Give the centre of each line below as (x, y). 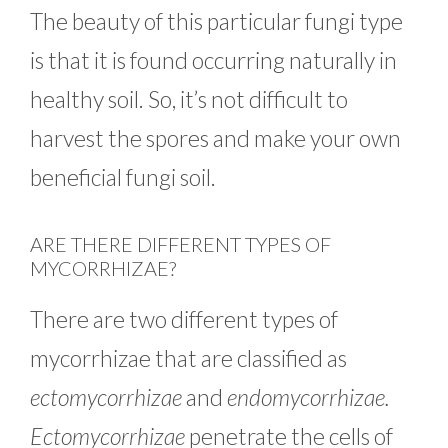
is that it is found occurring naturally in (213, 60)
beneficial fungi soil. (125, 177)
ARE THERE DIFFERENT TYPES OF (180, 243)
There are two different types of (184, 318)
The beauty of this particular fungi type (216, 21)
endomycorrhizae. (308, 396)
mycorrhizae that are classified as (188, 357)
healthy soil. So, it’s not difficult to (189, 99)
